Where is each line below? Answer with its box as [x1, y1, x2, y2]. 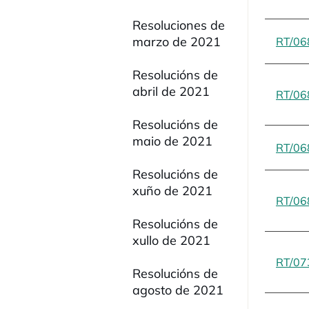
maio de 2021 [132, 133, 212, 149]
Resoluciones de [132, 17, 225, 33]
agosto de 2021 [132, 282, 223, 298]
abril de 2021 [132, 83, 210, 99]
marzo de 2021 [132, 34, 221, 50]
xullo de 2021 [132, 232, 210, 248]
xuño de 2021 [132, 183, 212, 199]
